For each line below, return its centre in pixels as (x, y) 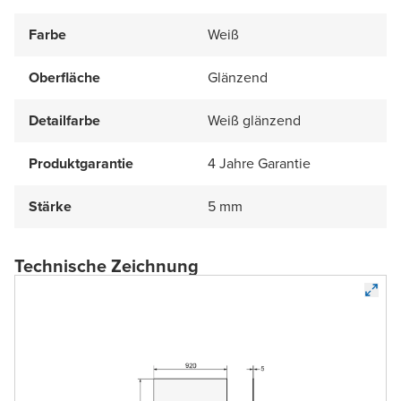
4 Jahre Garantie (259, 163)
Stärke (50, 206)
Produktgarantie (81, 163)
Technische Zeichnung (107, 265)
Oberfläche (64, 77)
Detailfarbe (64, 120)
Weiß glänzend (254, 120)
